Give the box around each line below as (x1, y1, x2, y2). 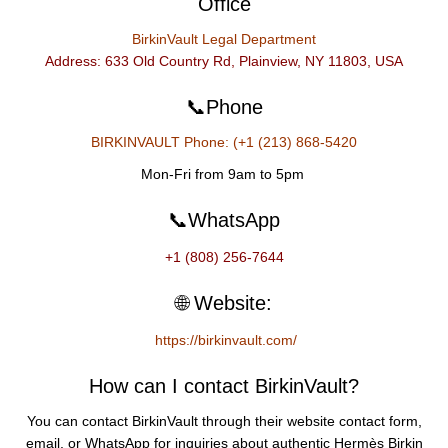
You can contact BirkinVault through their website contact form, (26, 413, 422, 429)
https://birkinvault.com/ (155, 332, 297, 348)
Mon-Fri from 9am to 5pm (140, 166, 308, 182)
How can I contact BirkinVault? (89, 375, 359, 397)
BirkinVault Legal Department (132, 31, 316, 47)
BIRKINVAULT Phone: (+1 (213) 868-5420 (91, 134, 357, 150)
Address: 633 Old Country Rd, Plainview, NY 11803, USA (45, 53, 403, 69)
